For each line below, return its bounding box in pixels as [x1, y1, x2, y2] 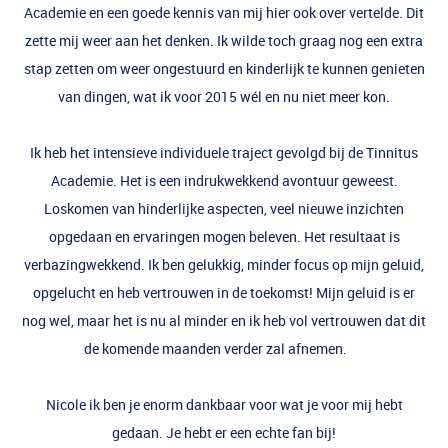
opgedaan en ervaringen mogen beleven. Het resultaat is [48, 226, 400, 246]
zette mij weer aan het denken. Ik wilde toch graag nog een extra [25, 30, 423, 50]
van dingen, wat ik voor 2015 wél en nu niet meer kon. [58, 86, 390, 106]
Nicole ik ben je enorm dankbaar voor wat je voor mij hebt [45, 394, 403, 414]
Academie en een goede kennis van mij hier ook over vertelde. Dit [24, 2, 424, 22]
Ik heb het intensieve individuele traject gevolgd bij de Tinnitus [30, 142, 418, 162]
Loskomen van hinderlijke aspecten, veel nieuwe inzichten [44, 198, 404, 218]
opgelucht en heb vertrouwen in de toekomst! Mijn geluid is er [33, 282, 415, 302]
